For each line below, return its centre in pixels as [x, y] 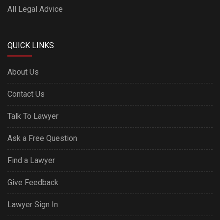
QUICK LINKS [31, 45]
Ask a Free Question [42, 138]
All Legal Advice [35, 9]
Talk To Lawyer [33, 116]
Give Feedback [33, 182]
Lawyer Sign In [33, 205]
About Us [23, 72]
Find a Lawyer [31, 160]
